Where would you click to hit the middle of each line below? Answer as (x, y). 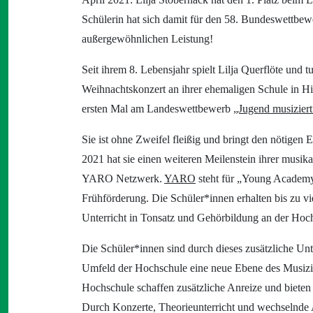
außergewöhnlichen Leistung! (147, 39)
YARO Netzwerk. (123, 179)
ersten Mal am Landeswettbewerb (158, 109)
